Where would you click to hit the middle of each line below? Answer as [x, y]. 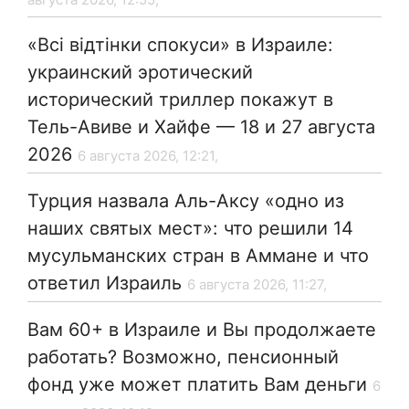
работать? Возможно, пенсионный [183, 357]
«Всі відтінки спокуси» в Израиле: [180, 45]
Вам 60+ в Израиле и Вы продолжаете [202, 330]
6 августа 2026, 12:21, [148, 156]
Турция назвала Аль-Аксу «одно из [186, 201]
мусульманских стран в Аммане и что [198, 256]
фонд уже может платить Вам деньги [197, 385]
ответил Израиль [105, 283]
